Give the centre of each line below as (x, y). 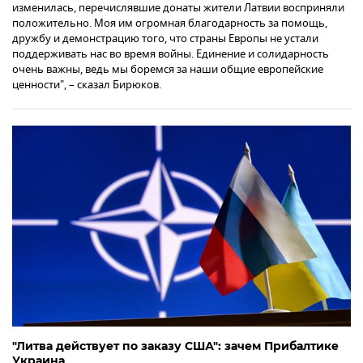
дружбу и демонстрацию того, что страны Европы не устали (165, 38)
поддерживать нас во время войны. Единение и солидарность (171, 53)
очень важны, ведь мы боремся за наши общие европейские (168, 69)
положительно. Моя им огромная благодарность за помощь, (170, 23)
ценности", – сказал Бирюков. (87, 84)
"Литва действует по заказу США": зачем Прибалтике (175, 346)
